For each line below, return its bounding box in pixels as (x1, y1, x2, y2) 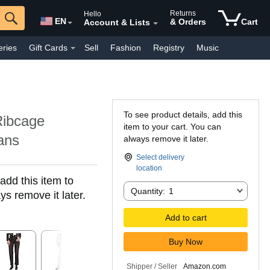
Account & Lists (84, 17, 150, 27)
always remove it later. (124, 134, 209, 143)
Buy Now (169, 237, 202, 246)
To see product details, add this (124, 110, 242, 119)
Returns (170, 9, 196, 17)
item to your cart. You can (124, 122, 221, 131)
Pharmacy (51, 66, 89, 76)
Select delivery (136, 153, 184, 162)
